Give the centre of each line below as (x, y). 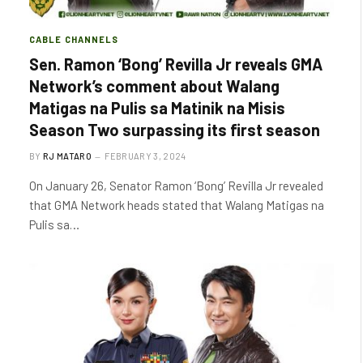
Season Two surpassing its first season (175, 129)
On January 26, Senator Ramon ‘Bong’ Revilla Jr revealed (176, 185)
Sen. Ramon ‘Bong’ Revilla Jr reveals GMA (176, 64)
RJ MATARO (67, 156)
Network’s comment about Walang (154, 85)
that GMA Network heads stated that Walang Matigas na (177, 205)
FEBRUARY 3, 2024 (145, 156)
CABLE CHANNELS (74, 39)
